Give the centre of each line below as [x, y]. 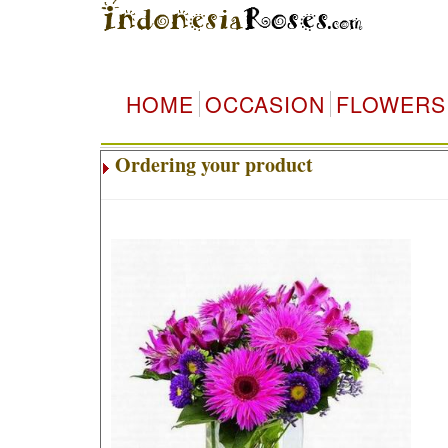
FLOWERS [390, 104]
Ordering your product [213, 164]
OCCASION [264, 104]
